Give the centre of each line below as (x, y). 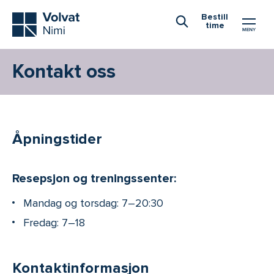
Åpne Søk (205, 38)
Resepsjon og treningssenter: (94, 179)
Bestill (215, 17)
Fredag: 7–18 (54, 222)
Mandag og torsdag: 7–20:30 (93, 203)
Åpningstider (57, 139)
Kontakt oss (64, 72)
